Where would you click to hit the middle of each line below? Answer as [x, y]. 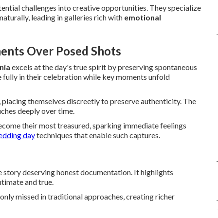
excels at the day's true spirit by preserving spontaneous [104, 67]
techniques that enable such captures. [98, 135]
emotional [143, 17]
